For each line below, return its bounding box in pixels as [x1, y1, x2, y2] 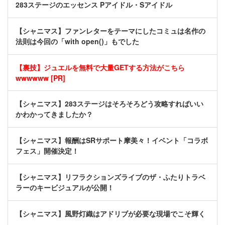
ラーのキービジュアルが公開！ [16, 182, 114, 193]
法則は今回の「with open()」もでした [16, 36, 139, 47]
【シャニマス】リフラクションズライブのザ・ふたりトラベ [16, 172, 205, 182]
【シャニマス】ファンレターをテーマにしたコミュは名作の [16, 26, 205, 36]
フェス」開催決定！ [16, 146, 79, 156]
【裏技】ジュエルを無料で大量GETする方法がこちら [16, 62, 185, 73]
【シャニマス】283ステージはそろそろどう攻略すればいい [16, 98, 203, 109]
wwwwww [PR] [16, 73, 65, 83]
